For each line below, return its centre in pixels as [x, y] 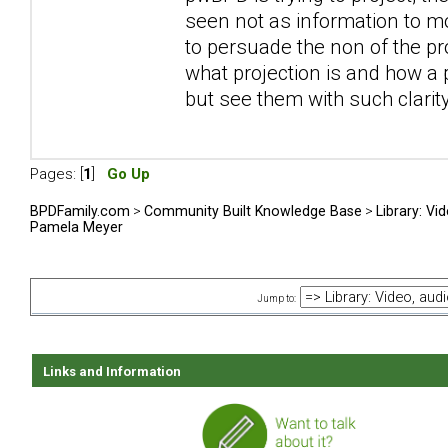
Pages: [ [56, 173]
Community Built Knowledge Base [253, 210]
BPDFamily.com [80, 210]
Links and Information [112, 372]
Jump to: [276, 299]
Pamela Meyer [76, 226]
